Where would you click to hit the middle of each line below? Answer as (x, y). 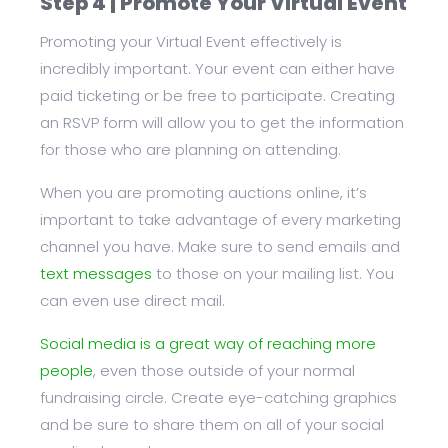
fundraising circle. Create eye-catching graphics (218, 398)
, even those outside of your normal (224, 371)
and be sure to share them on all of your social (212, 425)
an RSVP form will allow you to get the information (222, 123)
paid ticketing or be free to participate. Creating (217, 96)
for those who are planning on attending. (190, 150)
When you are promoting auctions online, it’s (203, 193)
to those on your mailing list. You (273, 274)
